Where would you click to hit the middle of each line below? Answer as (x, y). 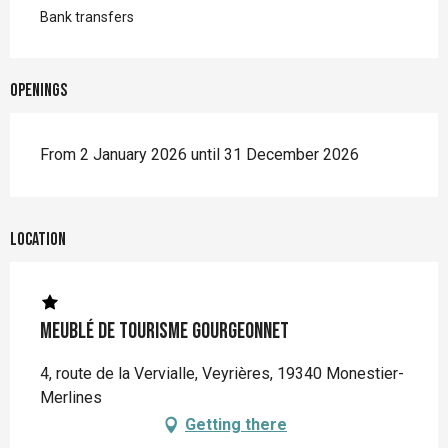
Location (38, 240)
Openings (38, 91)
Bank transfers (87, 17)
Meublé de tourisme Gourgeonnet (164, 332)
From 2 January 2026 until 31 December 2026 (199, 155)
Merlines (71, 398)
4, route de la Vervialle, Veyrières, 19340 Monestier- (222, 374)
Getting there (236, 425)
